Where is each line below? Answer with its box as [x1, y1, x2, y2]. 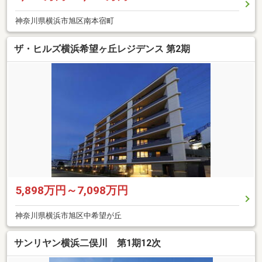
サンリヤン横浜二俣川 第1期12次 [14, 237, 161, 249]
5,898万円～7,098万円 [15, 183, 128, 197]
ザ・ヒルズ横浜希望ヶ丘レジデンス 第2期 [14, 43, 190, 54]
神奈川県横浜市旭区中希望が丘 [15, 211, 122, 220]
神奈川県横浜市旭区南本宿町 [15, 16, 114, 26]
